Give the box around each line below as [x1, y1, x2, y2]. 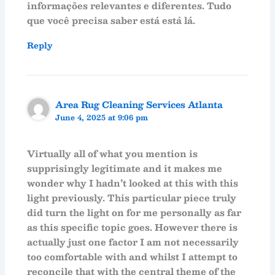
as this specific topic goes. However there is [27, 219, 238, 234]
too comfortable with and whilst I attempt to [27, 249, 238, 264]
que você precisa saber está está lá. [27, 13, 196, 28]
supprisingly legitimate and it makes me [27, 160, 223, 176]
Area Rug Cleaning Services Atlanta [55, 97, 223, 112]
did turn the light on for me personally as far [27, 204, 242, 220]
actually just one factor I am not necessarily [27, 234, 239, 249]
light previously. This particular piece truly [27, 190, 237, 205]
